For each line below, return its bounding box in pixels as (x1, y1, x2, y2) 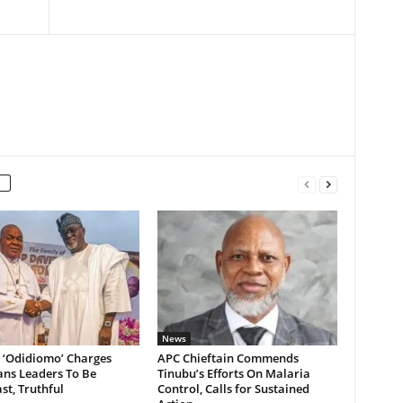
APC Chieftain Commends (157, 349, 299, 366)
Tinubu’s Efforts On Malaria (157, 364, 310, 381)
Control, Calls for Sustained (157, 380, 309, 397)
